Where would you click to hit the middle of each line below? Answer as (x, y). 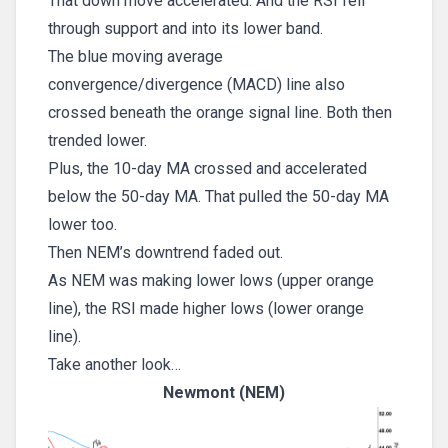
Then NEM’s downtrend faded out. (165, 252)
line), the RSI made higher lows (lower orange (206, 308)
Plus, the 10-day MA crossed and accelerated (207, 168)
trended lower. (97, 140)
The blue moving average (135, 56)
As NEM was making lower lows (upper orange (211, 280)
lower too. (82, 224)
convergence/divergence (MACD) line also (196, 84)
